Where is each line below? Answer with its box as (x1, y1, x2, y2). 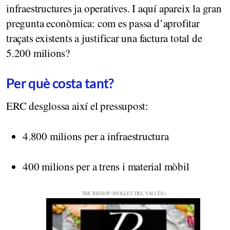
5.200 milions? (6, 45, 70, 60)
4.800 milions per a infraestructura (23, 128, 169, 143)
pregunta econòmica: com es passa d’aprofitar (6, 15, 200, 30)
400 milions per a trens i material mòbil (23, 159, 189, 174)
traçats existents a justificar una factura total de (6, 30, 202, 45)
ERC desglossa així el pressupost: (6, 98, 149, 113)
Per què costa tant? (6, 75, 114, 91)
